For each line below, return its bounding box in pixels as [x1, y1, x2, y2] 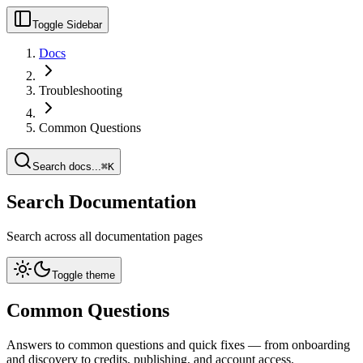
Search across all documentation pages [6, 228, 203, 243]
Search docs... [32, 160, 101, 173]
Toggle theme [52, 268, 115, 281]
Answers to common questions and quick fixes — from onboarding [6, 337, 350, 352]
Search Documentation [6, 190, 196, 212]
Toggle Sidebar [32, 19, 102, 31]
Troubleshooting [39, 83, 122, 97]
